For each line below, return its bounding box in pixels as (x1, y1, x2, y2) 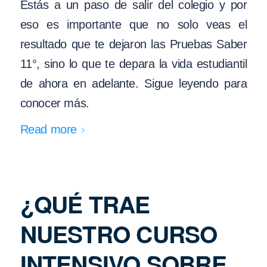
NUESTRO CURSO (20, 216, 218, 250)
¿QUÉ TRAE (20, 187, 150, 221)
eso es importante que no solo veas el (20, 17, 247, 31)
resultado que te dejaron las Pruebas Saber (20, 37, 247, 51)
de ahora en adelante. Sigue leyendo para (20, 76, 247, 90)
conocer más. (20, 96, 89, 110)
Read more (20, 122, 77, 136)
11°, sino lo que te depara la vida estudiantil (20, 57, 247, 70)
